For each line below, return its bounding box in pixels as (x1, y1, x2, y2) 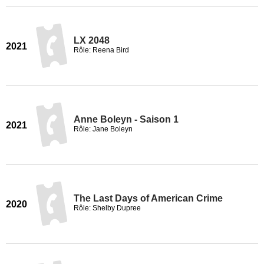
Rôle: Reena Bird (74, 46, 129, 54)
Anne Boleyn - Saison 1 (74, 114, 179, 124)
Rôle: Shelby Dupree (74, 204, 141, 212)
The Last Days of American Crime (74, 193, 223, 203)
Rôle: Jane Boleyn (74, 125, 133, 133)
